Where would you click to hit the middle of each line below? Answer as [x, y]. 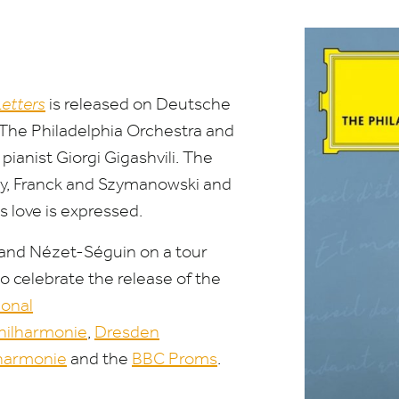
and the [99, 358]
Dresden [127, 331]
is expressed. [94, 210]
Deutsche [191, 103]
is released [89, 103]
